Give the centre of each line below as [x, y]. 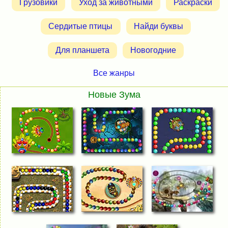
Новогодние [153, 50]
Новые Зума [114, 94]
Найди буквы [158, 26]
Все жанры [114, 73]
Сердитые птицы [81, 26]
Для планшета [82, 50]
